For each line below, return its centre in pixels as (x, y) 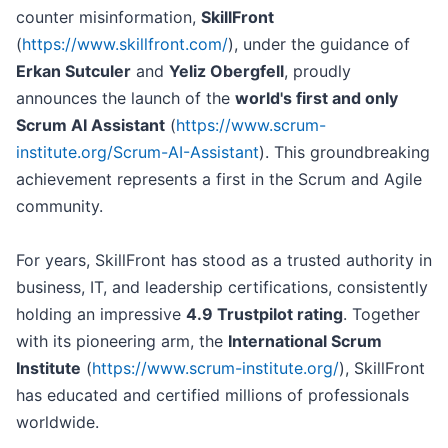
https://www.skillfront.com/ (125, 44)
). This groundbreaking (344, 152)
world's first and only (316, 98)
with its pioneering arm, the (122, 341)
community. (59, 206)
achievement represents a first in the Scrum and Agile (219, 179)
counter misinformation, (108, 17)
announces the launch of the (125, 98)
